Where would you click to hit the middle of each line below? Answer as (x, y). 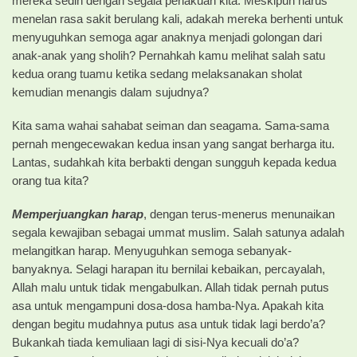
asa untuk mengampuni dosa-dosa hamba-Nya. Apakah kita (168, 306)
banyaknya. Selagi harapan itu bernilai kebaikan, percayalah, (169, 269)
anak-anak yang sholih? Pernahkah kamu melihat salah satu (169, 56)
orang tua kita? (50, 181)
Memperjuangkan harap (78, 214)
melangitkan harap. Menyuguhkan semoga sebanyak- (152, 251)
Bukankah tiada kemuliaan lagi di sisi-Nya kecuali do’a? (155, 343)
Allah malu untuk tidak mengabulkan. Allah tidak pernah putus (171, 288)
